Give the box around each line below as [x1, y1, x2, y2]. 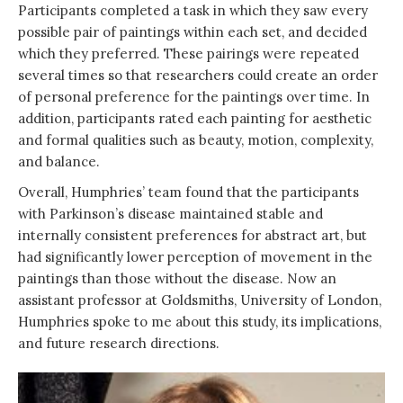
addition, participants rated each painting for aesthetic [18, 109, 372, 127]
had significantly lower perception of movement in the [18, 247, 372, 265]
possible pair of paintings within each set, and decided [18, 22, 367, 40]
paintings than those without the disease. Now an [18, 269, 336, 287]
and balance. [18, 152, 100, 170]
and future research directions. [18, 334, 223, 352]
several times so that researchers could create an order [18, 66, 378, 84]
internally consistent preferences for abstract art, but [18, 226, 367, 244]
